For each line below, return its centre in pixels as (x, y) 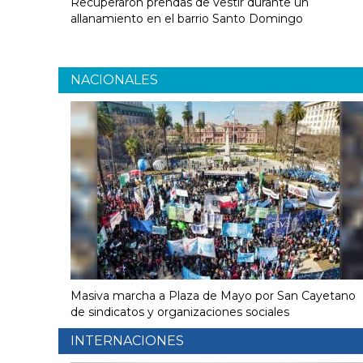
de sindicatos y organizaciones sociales (180, 312)
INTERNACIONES (127, 341)
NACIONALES (114, 80)
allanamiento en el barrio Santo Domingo (187, 19)
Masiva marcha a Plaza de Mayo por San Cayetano (213, 296)
